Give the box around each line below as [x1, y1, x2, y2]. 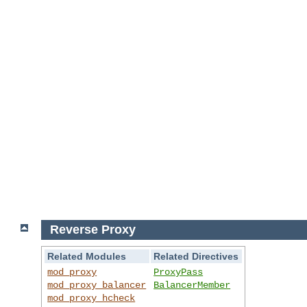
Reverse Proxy [49, 223, 136, 237]
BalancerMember [153, 279, 231, 291]
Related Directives [153, 250, 239, 262]
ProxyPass [153, 266, 204, 278]
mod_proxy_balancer [47, 279, 147, 291]
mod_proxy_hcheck [47, 292, 136, 304]
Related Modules [47, 250, 127, 262]
